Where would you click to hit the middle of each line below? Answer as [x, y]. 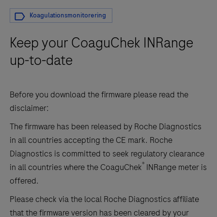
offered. [24, 180]
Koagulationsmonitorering [68, 15]
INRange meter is [176, 167]
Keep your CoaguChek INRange [101, 43]
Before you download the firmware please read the [99, 94]
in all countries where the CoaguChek [76, 167]
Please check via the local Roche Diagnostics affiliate [104, 199]
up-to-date [41, 60]
